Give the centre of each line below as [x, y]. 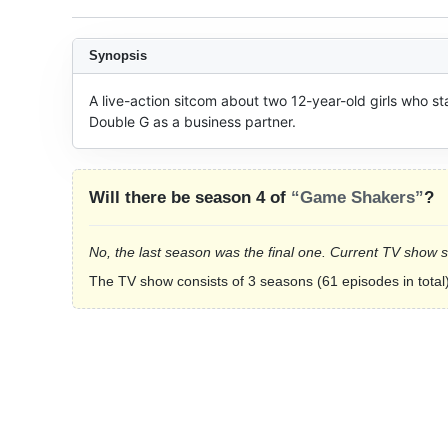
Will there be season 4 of [190, 197]
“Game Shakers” [357, 197]
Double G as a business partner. [192, 121]
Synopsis [118, 55]
